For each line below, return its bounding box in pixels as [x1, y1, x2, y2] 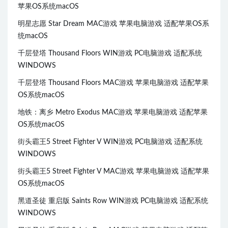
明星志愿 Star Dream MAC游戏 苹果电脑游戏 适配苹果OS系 [18, 20, 209, 28]
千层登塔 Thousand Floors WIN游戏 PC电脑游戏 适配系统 [18, 50, 202, 58]
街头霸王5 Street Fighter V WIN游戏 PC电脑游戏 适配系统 [18, 138, 203, 146]
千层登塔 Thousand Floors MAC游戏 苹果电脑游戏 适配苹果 [18, 79, 209, 87]
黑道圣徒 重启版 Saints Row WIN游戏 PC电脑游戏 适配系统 [18, 197, 208, 205]
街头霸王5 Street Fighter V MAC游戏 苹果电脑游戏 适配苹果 [18, 168, 209, 176]
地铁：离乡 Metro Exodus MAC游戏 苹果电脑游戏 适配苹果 [18, 109, 208, 117]
